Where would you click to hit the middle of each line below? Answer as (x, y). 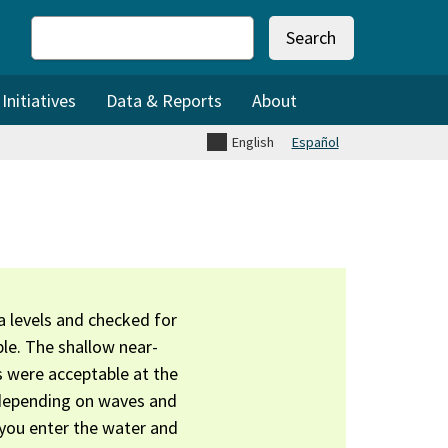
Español (315, 142)
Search (57, 54)
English (252, 142)
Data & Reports (163, 100)
